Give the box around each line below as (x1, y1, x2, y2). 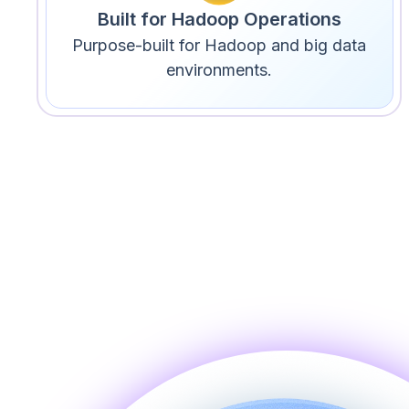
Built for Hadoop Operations (97, 7, 341, 30)
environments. (166, 59, 272, 79)
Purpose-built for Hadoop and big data (72, 35, 366, 55)
